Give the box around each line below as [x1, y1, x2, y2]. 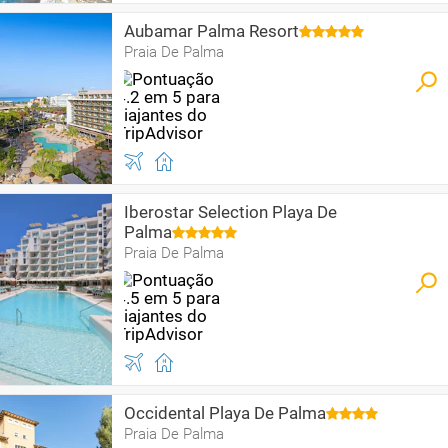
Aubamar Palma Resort [124, 21, 299, 41]
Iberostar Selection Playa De [124, 202, 337, 222]
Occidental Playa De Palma [124, 403, 326, 423]
